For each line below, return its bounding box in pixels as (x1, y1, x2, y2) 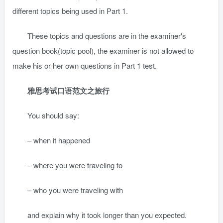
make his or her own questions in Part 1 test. (12, 60, 157, 71)
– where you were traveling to (27, 160, 122, 170)
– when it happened (27, 135, 90, 145)
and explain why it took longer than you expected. (27, 210, 187, 220)
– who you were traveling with (27, 185, 123, 195)
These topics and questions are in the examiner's (27, 30, 186, 41)
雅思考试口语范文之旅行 (27, 85, 110, 96)
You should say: (27, 110, 79, 120)
